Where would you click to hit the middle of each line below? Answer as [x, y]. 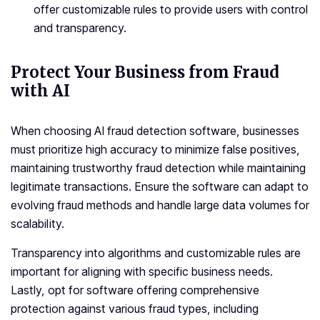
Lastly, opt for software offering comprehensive [135, 290]
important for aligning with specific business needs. [142, 272]
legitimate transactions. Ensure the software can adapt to [160, 187]
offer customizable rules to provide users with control [171, 10]
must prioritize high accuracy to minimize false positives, [155, 150]
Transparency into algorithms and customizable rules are [156, 253]
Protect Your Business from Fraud [145, 72]
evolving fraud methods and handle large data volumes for [160, 205]
